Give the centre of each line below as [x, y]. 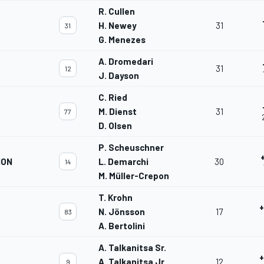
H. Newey [118, 26]
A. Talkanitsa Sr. [132, 248]
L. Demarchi [123, 162]
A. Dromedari [126, 62]
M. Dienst [118, 112]
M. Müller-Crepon [134, 176]
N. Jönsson [122, 212]
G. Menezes [122, 40]
